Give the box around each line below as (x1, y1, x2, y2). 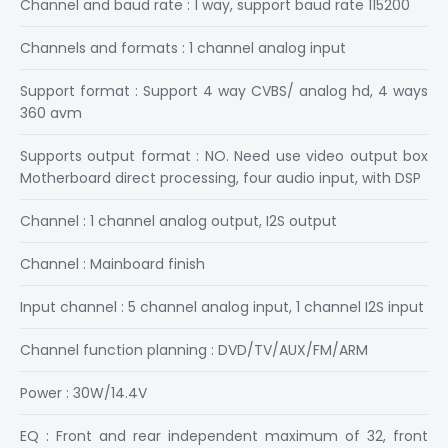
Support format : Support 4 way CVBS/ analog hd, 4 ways (20, 81, 428, 101)
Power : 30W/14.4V (20, 383, 147, 403)
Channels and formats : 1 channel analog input (20, 38, 346, 58)
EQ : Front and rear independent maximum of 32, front (20, 426, 428, 446)
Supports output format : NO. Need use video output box (20, 146, 428, 166)
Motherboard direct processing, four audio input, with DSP (20, 168, 421, 188)
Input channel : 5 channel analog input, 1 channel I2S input (20, 297, 424, 317)
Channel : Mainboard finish (20, 254, 205, 274)
